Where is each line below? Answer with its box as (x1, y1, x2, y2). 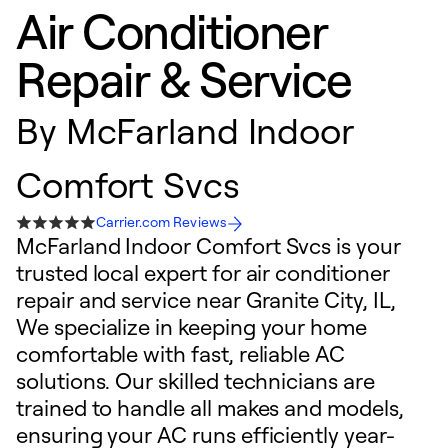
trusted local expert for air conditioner (16, 259, 390, 286)
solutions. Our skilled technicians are (16, 367, 375, 394)
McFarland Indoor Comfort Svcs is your (16, 232, 401, 259)
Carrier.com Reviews (96, 213, 227, 230)
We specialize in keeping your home (16, 313, 367, 340)
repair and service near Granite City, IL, (16, 286, 396, 313)
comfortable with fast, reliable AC (16, 340, 345, 367)
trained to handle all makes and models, (16, 394, 404, 421)
